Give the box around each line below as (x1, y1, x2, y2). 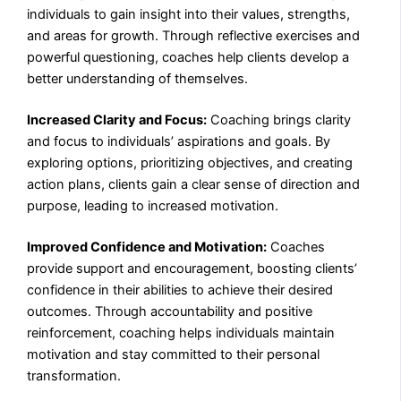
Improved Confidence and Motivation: (27, 238, 268, 255)
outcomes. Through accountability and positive (27, 303, 313, 320)
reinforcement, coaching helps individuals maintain (27, 324, 336, 341)
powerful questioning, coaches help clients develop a (27, 48, 350, 65)
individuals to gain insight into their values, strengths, (27, 5, 351, 22)
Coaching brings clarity (207, 111, 352, 128)
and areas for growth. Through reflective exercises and (27, 27, 361, 44)
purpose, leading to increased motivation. (27, 197, 279, 214)
